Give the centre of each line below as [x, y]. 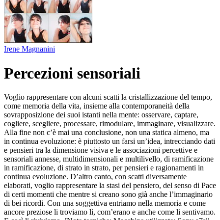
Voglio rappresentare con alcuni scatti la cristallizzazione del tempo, [108, 97]
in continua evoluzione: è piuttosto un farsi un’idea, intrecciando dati [110, 141]
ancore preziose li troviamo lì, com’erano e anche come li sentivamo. [110, 212]
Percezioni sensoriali [72, 73]
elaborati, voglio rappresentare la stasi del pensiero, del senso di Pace [110, 186]
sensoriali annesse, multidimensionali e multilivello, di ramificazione [109, 159]
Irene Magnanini [29, 49]
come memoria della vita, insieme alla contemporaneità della [97, 106]
